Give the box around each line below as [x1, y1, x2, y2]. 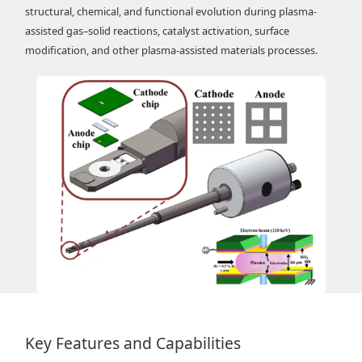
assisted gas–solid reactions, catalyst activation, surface [25, 23, 290, 38]
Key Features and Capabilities [25, 331, 242, 354]
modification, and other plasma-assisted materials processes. [25, 42, 318, 57]
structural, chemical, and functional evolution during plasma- [25, 3, 318, 19]
